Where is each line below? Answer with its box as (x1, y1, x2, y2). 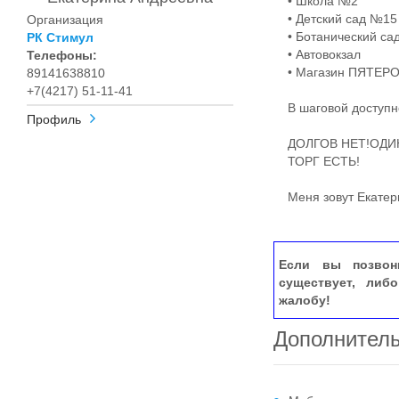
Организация (27, 12, 103, 27)
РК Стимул (27, 30, 94, 45)
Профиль (27, 112, 81, 126)
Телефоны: (27, 48, 97, 62)
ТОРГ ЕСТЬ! (273, 154, 361, 168)
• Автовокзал (273, 47, 362, 61)
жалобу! (279, 293, 331, 307)
